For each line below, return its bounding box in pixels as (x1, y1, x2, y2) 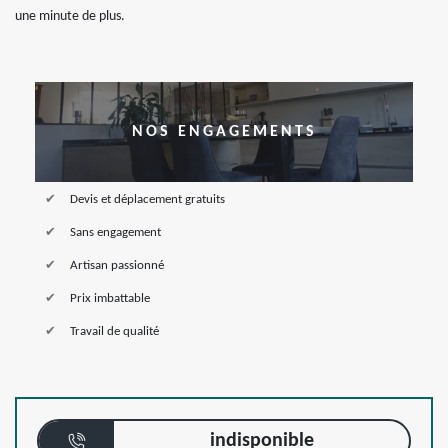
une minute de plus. (15, 9, 125, 24)
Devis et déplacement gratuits (70, 193, 225, 206)
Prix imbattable (70, 292, 150, 305)
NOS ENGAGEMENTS (131, 124, 317, 140)
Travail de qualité (70, 325, 159, 338)
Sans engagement (70, 226, 161, 239)
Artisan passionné (70, 259, 164, 272)
